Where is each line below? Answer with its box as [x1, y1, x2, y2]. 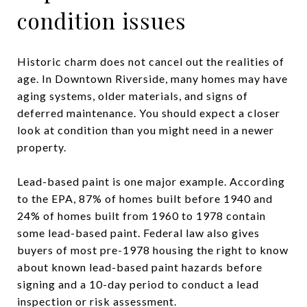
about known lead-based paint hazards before [17, 260, 262, 273]
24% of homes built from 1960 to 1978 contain [17, 208, 266, 222]
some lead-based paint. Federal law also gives [17, 225, 260, 239]
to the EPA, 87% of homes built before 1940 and [17, 191, 273, 205]
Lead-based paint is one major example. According [17, 174, 285, 188]
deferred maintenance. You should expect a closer [17, 106, 280, 119]
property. [17, 140, 66, 153]
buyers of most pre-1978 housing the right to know [17, 243, 288, 256]
